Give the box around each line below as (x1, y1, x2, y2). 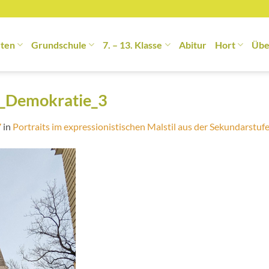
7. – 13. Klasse (103, 38, 163, 50)
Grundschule (31, 38, 87, 50)
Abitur (178, 38, 207, 50)
